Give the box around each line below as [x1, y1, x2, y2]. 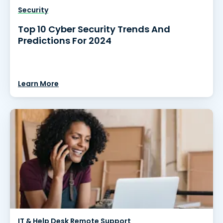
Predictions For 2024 [18, 34, 111, 47]
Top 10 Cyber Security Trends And [18, 23, 170, 35]
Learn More [18, 79, 59, 89]
